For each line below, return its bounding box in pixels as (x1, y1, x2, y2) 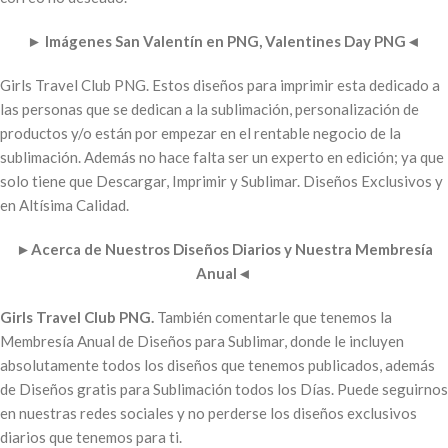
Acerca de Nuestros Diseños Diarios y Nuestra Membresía (30, 240, 433, 259)
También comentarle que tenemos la (157, 308, 392, 327)
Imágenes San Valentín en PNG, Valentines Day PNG (42, 32, 406, 51)
